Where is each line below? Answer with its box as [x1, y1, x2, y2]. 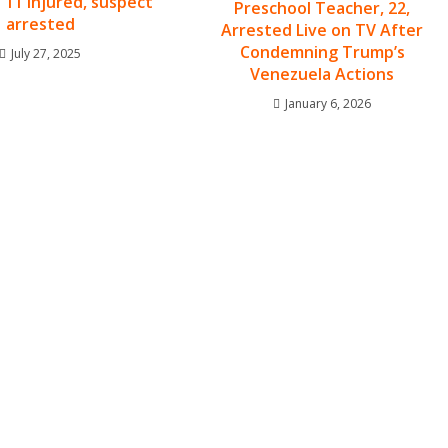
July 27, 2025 [11, 44, 82, 62]
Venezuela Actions [250, 62, 395, 85]
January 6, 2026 [285, 94, 372, 112]
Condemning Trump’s [239, 40, 405, 63]
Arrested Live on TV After [221, 18, 424, 41]
